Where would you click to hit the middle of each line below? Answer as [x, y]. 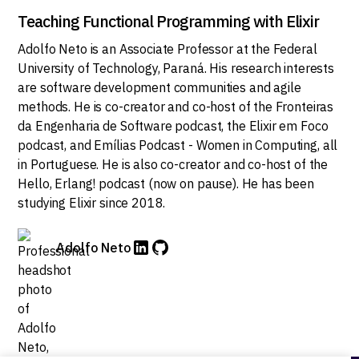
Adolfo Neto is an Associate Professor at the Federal [167, 48]
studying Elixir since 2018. [92, 202]
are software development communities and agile [159, 87]
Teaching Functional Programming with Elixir [169, 21]
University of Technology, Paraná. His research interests [176, 68]
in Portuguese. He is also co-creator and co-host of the [173, 164]
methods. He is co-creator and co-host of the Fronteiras [176, 106]
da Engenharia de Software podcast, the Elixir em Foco [173, 125]
